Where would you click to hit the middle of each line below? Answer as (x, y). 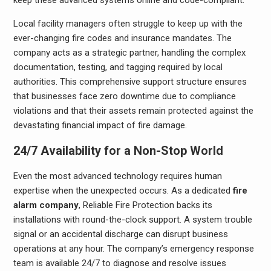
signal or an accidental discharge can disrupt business (120, 234)
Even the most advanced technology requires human (117, 176)
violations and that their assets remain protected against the (133, 110)
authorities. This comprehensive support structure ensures (130, 81)
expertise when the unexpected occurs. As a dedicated (123, 190)
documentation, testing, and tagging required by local (118, 67)
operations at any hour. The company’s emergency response (133, 248)
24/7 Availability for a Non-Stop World (118, 150)
